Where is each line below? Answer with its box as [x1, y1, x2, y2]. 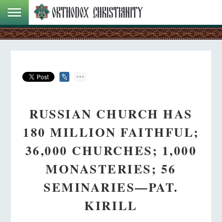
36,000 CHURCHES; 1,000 [25, 141, 197, 160]
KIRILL [84, 196, 138, 215]
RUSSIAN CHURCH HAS [29, 104, 193, 123]
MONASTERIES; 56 [46, 159, 176, 178]
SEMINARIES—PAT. [44, 177, 178, 196]
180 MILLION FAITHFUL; [23, 122, 199, 141]
